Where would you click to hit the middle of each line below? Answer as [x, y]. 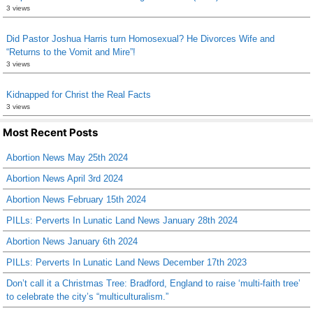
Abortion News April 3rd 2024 [65, 178]
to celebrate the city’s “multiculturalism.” [87, 296]
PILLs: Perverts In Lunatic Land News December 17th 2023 [126, 262]
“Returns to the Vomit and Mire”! [71, 52]
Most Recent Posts [50, 132]
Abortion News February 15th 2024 [76, 199]
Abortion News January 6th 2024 [72, 241]
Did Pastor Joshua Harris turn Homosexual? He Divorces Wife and [140, 38]
